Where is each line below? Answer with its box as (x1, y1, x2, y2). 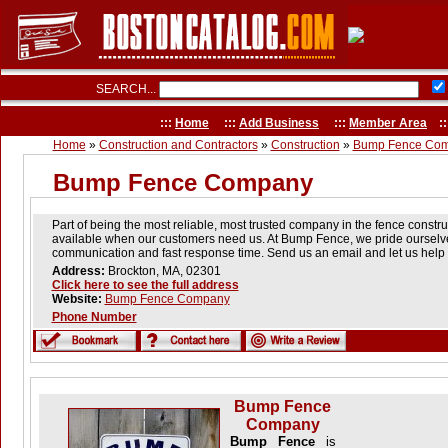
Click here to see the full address (51, 278, 239, 292)
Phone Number (51, 310, 137, 324)
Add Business (239, 116, 319, 130)
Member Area (349, 116, 427, 130)
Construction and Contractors (98, 138, 258, 152)
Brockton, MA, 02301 (107, 264, 233, 278)
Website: (51, 292, 102, 306)
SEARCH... (95, 82, 159, 96)
